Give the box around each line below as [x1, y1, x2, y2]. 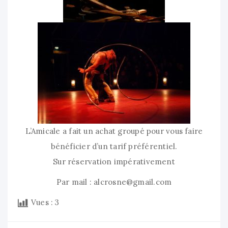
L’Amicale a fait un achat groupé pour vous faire [25, 126, 203, 136]
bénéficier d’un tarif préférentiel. [50, 141, 178, 151]
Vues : [31, 197, 53, 207]
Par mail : [56, 177, 94, 187]
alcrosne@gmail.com [94, 177, 172, 187]
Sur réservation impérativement [53, 157, 175, 166]
